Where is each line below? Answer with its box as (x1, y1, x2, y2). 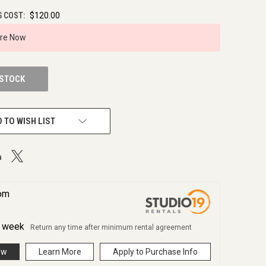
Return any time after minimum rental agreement (30, 223, 192, 232)
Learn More (38, 247, 81, 257)
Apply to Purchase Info (113, 247, 198, 257)
